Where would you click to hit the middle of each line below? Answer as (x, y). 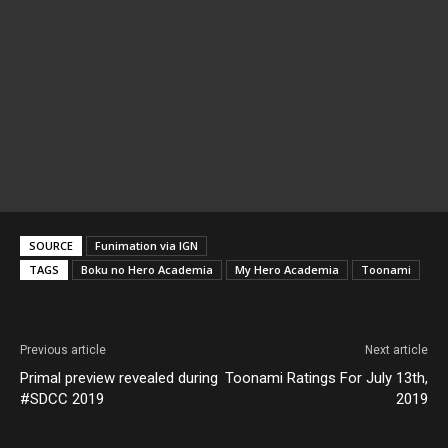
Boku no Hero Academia (147, 269)
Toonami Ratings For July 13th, (326, 377)
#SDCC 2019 (62, 398)
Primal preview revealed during (119, 377)
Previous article (63, 349)
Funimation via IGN (146, 245)
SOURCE (51, 245)
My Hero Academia (287, 269)
